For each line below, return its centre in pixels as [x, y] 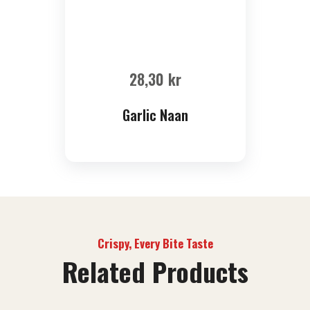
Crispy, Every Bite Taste [155, 244]
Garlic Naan [155, 115]
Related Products [155, 272]
